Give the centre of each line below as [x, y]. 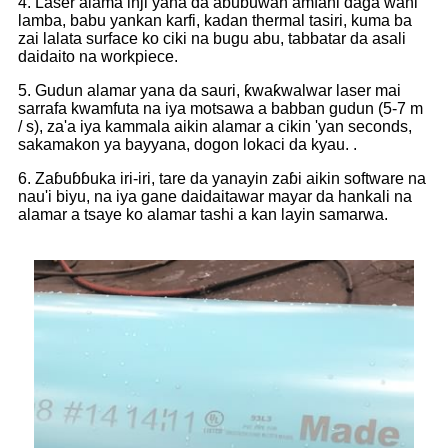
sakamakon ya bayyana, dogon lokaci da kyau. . [187, 144]
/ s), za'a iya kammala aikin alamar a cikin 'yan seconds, [215, 126]
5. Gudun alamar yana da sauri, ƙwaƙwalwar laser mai [209, 90]
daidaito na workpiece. [98, 56]
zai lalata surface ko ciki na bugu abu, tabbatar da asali [212, 38]
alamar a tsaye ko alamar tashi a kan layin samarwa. [203, 214]
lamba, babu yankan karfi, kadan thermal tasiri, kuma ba [215, 20]
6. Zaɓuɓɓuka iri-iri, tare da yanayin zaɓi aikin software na [222, 178]
